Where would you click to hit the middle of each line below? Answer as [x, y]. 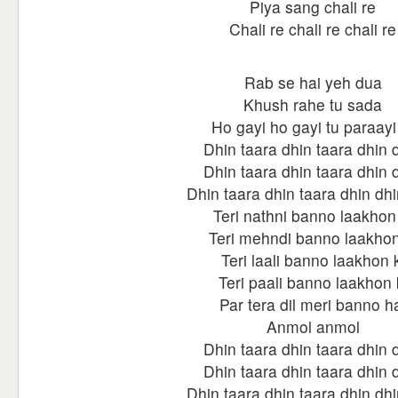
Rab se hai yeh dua [313, 82]
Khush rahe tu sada [313, 104]
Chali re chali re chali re [313, 29]
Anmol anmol [313, 326]
